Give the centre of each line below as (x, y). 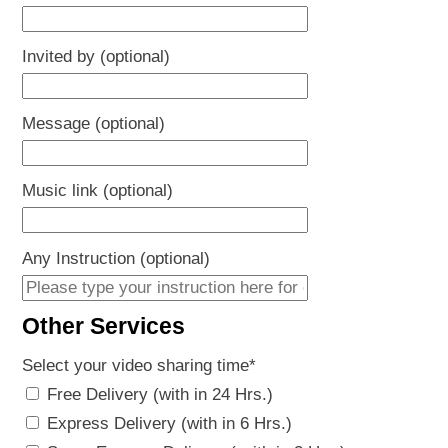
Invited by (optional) (96, 57)
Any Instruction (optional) (116, 258)
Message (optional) (94, 124)
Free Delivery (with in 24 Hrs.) (160, 394)
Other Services (104, 325)
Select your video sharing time (136, 365)
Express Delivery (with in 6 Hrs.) (170, 423)
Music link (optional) (98, 191)
